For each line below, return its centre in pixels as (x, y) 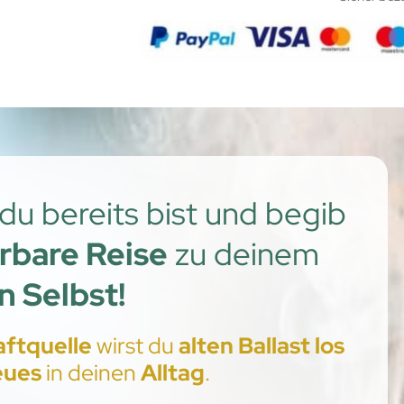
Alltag (172, 373)
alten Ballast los (261, 346)
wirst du (135, 346)
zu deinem (243, 254)
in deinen (93, 373)
